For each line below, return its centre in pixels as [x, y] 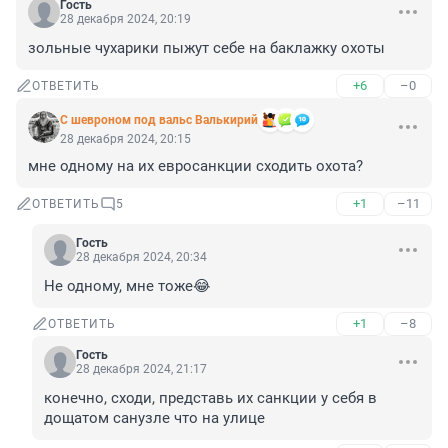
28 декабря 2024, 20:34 [141, 257]
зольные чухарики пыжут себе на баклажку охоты [206, 48]
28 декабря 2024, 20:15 [125, 139]
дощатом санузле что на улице [154, 418]
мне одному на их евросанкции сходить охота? [195, 166]
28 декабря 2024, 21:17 [141, 369]
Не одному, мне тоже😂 [127, 286]
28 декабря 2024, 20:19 [125, 19]
